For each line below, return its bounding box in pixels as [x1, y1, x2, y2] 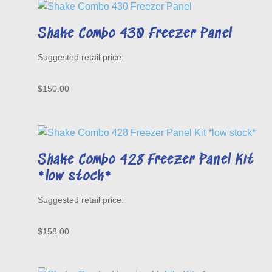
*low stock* [38, 169, 113, 186]
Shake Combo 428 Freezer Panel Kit [38, 152, 254, 169]
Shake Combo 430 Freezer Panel [38, 26, 233, 43]
